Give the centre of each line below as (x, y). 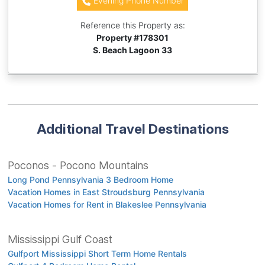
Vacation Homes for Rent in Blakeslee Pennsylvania (107, 205)
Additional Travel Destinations (132, 129)
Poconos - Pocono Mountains (78, 166)
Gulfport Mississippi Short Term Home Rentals (97, 254)
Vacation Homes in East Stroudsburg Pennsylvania (106, 192)
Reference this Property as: (132, 25)
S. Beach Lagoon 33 (132, 50)
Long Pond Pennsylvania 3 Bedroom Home (90, 180)
